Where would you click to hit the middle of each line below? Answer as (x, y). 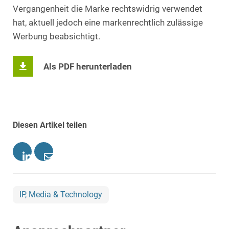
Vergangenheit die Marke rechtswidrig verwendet (108, 9)
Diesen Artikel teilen (50, 125)
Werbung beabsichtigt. (56, 37)
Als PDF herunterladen (88, 66)
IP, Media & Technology (61, 195)
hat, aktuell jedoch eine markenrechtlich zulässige (108, 23)
